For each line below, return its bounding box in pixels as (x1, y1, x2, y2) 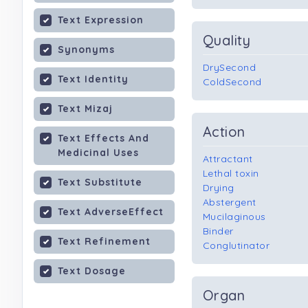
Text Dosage (58, 265, 126, 277)
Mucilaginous (203, 210, 266, 223)
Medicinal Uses (58, 146, 139, 159)
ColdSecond (203, 76, 262, 88)
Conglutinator (203, 239, 270, 252)
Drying (203, 181, 234, 194)
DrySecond (203, 61, 256, 74)
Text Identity (58, 73, 129, 85)
